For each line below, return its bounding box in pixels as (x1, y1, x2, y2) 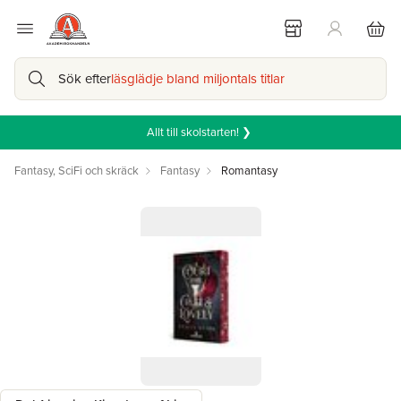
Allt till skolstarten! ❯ (147, 124, 254, 141)
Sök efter (58, 69, 111, 89)
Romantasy (221, 162, 277, 179)
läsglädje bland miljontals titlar (111, 69, 285, 89)
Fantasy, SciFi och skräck (14, 162, 139, 179)
